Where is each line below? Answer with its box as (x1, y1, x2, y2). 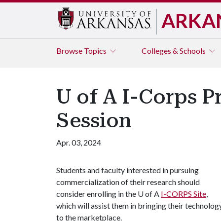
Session (56, 109, 132, 132)
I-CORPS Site (161, 189, 206, 198)
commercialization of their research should (56, 177, 200, 186)
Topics (84, 46, 108, 55)
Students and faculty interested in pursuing (56, 165, 199, 175)
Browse (56, 46, 84, 55)
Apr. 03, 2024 (56, 138, 101, 147)
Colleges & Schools (142, 46, 207, 55)
